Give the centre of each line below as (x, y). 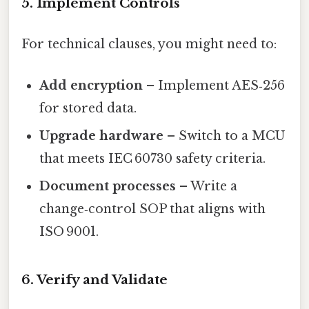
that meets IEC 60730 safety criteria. (153, 158)
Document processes (108, 186)
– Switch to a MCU (225, 136)
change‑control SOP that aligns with (153, 209)
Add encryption (91, 85)
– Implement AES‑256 (214, 85)
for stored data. (88, 108)
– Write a (207, 186)
